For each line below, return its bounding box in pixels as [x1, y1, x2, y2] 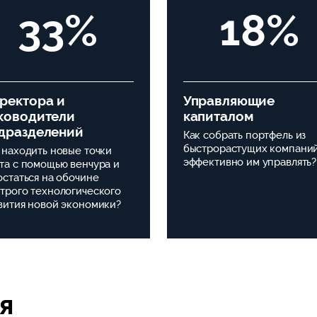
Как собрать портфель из [183, 129, 306, 142]
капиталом [183, 108, 254, 124]
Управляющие [183, 92, 275, 108]
